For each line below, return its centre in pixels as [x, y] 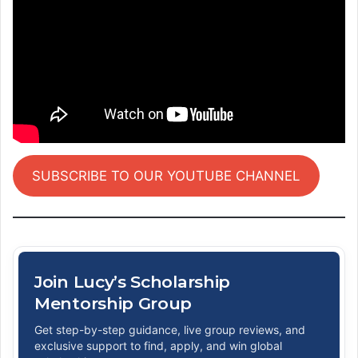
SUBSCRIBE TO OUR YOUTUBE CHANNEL [166, 176]
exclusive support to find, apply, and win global [158, 346]
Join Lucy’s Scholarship [133, 282]
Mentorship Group [113, 304]
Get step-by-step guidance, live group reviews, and [170, 330]
